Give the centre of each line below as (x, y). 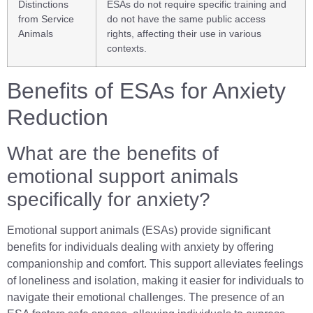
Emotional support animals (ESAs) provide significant (139, 231)
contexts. (127, 49)
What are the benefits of (113, 154)
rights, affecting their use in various (184, 34)
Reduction (58, 118)
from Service (46, 19)
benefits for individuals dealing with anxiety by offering (140, 247)
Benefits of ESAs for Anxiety (146, 91)
